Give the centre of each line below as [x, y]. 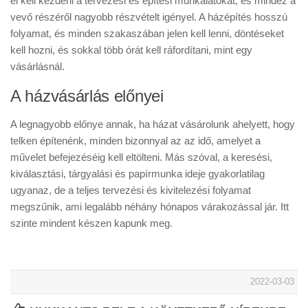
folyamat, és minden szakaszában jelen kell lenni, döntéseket [147, 33]
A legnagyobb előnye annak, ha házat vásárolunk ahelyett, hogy [153, 124]
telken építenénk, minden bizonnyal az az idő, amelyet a [135, 140]
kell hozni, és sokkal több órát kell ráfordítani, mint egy [131, 49]
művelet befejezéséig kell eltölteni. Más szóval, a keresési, [141, 157]
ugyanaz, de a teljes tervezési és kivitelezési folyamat [131, 190]
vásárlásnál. [37, 66]
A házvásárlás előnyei [87, 96]
